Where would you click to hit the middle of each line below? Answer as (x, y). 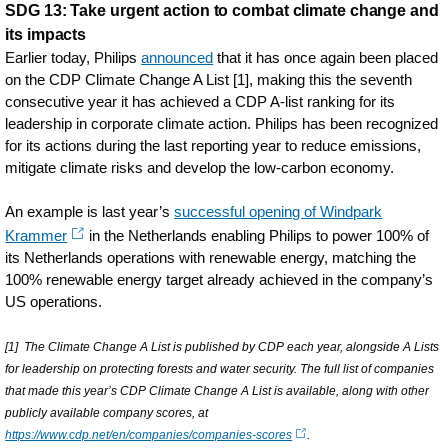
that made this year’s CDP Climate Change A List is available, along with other (217, 391)
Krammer (36, 235)
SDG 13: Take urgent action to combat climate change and (222, 10)
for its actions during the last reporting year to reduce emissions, (213, 145)
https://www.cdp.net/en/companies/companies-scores (149, 435)
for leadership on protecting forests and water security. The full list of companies (220, 369)
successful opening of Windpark (278, 211)
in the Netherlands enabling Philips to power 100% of (257, 235)
